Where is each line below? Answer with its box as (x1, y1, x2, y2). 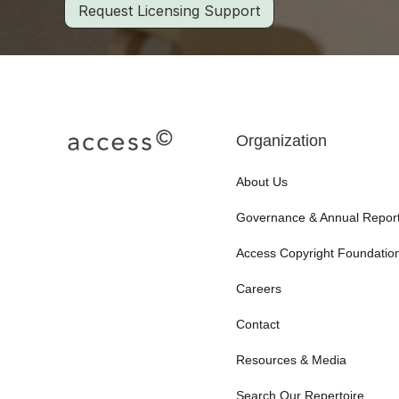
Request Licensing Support (78, 2, 260, 20)
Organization (235, 132, 327, 150)
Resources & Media (235, 353, 346, 367)
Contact (235, 317, 280, 331)
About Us (235, 175, 288, 189)
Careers (235, 281, 281, 296)
